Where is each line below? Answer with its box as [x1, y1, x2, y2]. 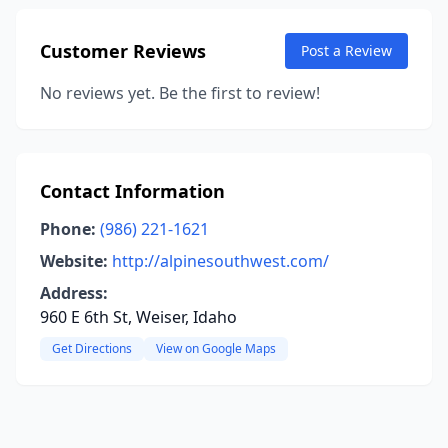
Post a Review [301, 41, 392, 60]
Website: [40, 250, 108, 272]
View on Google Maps [156, 340, 276, 357]
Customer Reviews [40, 39, 206, 63]
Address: [40, 282, 108, 304]
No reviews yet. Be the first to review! [40, 82, 320, 104]
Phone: [40, 218, 96, 240]
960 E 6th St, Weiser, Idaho [40, 306, 237, 328]
